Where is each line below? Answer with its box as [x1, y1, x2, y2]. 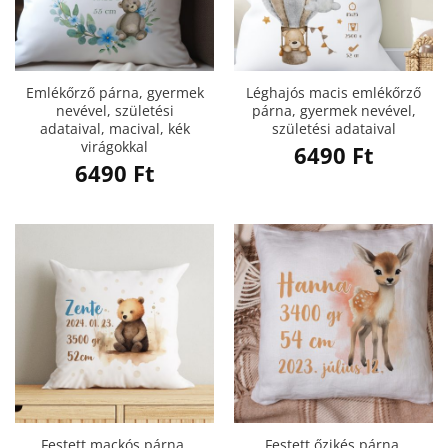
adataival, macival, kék [39, 119, 190, 139]
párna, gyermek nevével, [251, 101, 416, 121]
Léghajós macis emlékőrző [246, 83, 421, 103]
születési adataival [271, 119, 396, 139]
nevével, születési [55, 101, 174, 121]
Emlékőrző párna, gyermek [25, 83, 204, 103]
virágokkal [81, 137, 148, 157]
